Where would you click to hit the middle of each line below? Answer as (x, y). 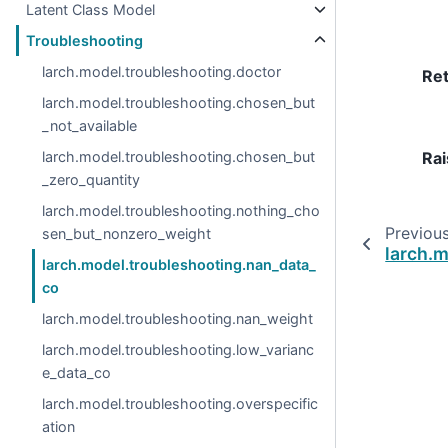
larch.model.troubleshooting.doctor (162, 71)
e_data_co (77, 372)
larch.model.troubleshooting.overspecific (180, 403)
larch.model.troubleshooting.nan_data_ (179, 264)
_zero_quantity (91, 179)
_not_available (90, 125)
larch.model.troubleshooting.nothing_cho (181, 210)
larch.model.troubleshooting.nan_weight (178, 318)
